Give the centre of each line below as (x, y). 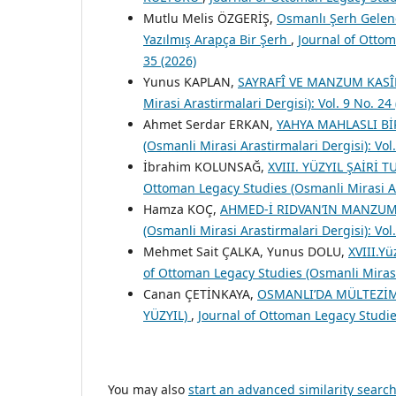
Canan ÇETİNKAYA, (200, 293)
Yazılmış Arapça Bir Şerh (217, 39)
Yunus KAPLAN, (190, 81)
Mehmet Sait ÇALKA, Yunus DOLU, (246, 251)
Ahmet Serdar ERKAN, (210, 124)
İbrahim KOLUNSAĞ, (206, 166)
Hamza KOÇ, (182, 209)
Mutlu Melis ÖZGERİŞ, (210, 18)
